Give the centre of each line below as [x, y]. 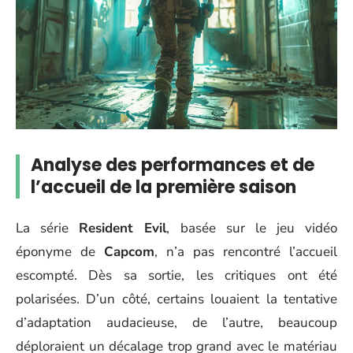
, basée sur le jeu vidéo [252, 228]
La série [48, 228]
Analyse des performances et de [173, 165]
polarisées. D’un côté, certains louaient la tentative [176, 299]
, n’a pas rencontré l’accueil [246, 251]
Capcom [129, 251]
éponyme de [60, 251]
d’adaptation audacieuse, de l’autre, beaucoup [176, 322]
